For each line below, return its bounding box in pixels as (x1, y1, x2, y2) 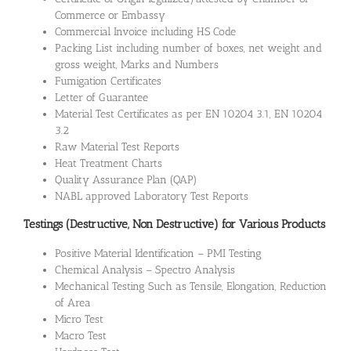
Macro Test (55, 329, 107, 343)
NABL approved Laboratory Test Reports (55, 189, 248, 203)
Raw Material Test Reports (55, 139, 179, 154)
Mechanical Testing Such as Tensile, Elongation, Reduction (55, 280, 327, 294)
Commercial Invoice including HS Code (55, 24, 236, 38)
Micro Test (55, 313, 103, 327)
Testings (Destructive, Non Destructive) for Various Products (24, 216, 325, 231)
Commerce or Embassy (55, 8, 165, 22)
